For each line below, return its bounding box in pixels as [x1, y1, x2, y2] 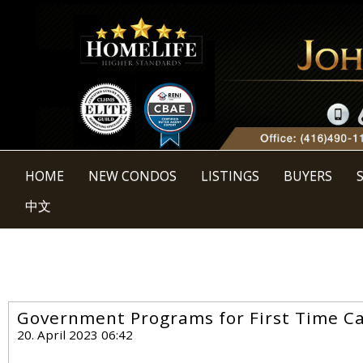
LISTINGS [201, 167, 259, 186]
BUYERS [284, 167, 332, 186]
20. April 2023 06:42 [17, 327, 133, 344]
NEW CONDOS [88, 167, 177, 186]
